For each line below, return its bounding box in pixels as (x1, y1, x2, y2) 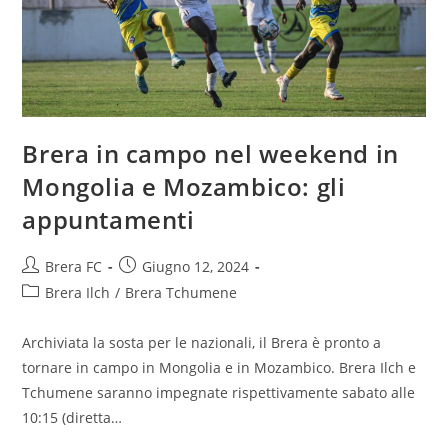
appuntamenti (22, 203, 195, 237)
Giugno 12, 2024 (142, 257, 250, 277)
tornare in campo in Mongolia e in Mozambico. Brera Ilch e (22, 358, 417, 378)
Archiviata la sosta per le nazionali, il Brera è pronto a (22, 333, 382, 353)
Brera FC (45, 257, 103, 277)
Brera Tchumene (125, 283, 238, 303)
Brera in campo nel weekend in (22, 137, 399, 171)
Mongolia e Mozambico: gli (22, 170, 346, 204)
